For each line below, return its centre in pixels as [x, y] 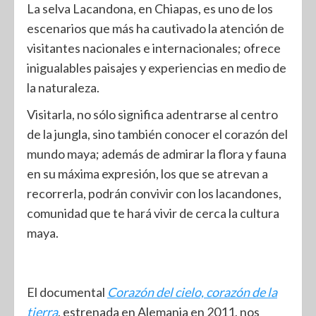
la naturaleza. [63, 87]
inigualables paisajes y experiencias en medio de [157, 68]
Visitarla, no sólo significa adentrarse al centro [152, 114]
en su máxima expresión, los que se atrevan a [147, 174]
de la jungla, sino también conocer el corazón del [157, 134]
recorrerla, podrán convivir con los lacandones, [154, 193]
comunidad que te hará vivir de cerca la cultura [153, 213]
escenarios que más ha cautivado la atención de [156, 28]
